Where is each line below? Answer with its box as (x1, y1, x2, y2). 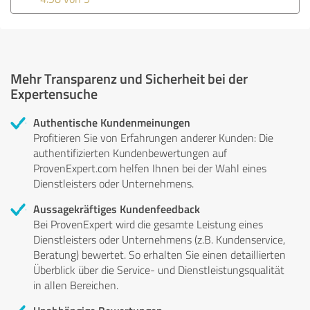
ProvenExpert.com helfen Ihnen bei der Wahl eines (33, 160, 266, 176)
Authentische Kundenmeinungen (33, 113, 190, 130)
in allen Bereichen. (33, 277, 118, 293)
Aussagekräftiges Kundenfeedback (33, 200, 200, 217)
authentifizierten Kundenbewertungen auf (33, 145, 227, 161)
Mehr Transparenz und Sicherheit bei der (10, 68, 248, 88)
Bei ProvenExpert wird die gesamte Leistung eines (33, 216, 263, 232)
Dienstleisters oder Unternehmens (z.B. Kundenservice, (33, 231, 285, 247)
